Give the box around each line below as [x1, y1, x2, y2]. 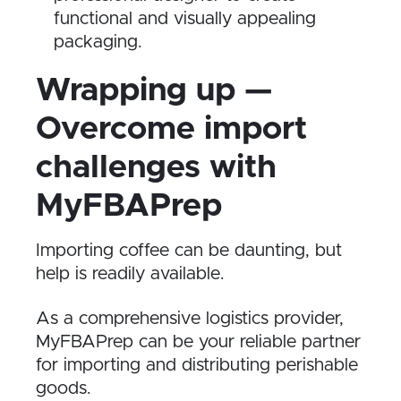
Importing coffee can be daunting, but [36, 241, 342, 260]
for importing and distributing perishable [36, 355, 358, 374]
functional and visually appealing [54, 10, 316, 29]
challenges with [36, 151, 277, 184]
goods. [36, 379, 91, 397]
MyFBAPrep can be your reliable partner [36, 332, 361, 351]
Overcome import [36, 113, 307, 146]
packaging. [54, 33, 142, 52]
